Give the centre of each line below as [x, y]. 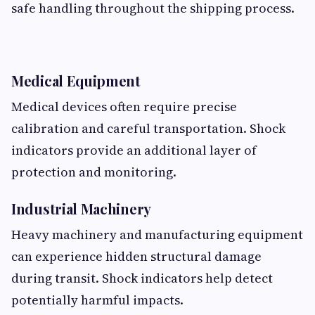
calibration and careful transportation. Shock [148, 128]
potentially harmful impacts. [97, 300]
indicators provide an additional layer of [134, 150]
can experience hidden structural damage [136, 256]
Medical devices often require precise [124, 107]
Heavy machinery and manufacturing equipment [157, 234]
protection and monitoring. [94, 172]
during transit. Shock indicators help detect [142, 278]
